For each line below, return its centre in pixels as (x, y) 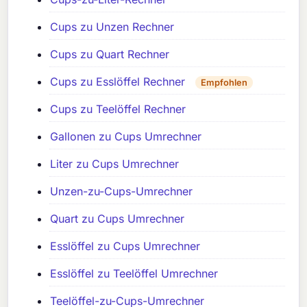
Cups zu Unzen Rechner (112, 27)
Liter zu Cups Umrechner (115, 164)
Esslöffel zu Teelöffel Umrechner (134, 274)
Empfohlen (224, 82)
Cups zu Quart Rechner (110, 54)
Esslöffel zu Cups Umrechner (125, 246)
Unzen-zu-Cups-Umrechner (122, 192)
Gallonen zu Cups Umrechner (126, 137)
